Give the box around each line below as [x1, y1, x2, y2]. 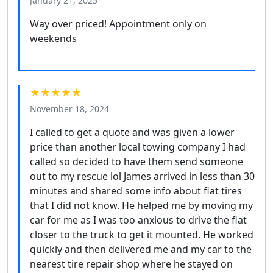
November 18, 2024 [30, 102, 109, 115]
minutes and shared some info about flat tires [30, 183, 242, 197]
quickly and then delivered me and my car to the [30, 242, 252, 256]
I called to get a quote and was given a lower [30, 125, 235, 139]
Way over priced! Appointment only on [30, 16, 207, 30]
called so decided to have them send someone [30, 154, 243, 168]
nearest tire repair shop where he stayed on [30, 257, 233, 271]
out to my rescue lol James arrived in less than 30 [30, 169, 255, 183]
